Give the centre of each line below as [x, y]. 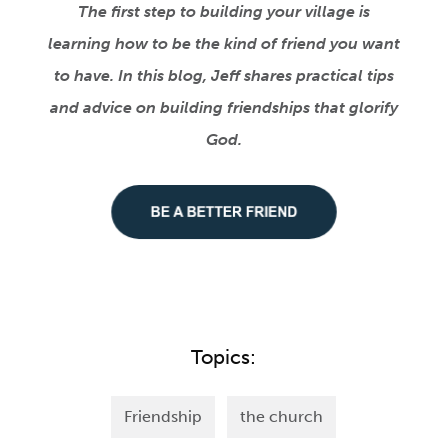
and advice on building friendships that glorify [223, 108]
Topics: [224, 357]
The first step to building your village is [223, 12]
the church [282, 417]
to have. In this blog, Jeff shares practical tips [223, 76]
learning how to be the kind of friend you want [223, 44]
